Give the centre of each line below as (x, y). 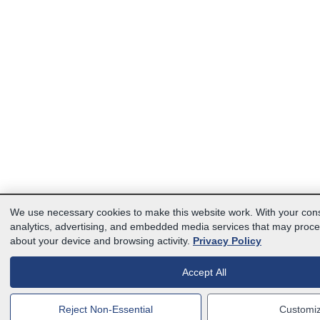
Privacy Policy (227, 241)
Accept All (204, 272)
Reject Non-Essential (106, 309)
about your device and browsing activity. (101, 241)
